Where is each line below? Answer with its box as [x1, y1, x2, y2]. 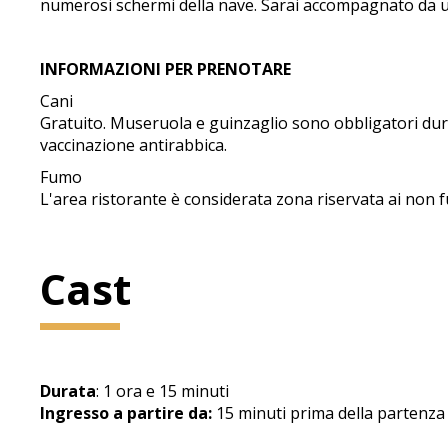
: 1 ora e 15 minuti [96, 380, 230, 402]
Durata [40, 380, 97, 402]
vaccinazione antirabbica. [40, 134, 228, 156]
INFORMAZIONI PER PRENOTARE [40, 58, 292, 80]
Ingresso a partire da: [40, 402, 213, 424]
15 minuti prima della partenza [212, 402, 446, 424]
